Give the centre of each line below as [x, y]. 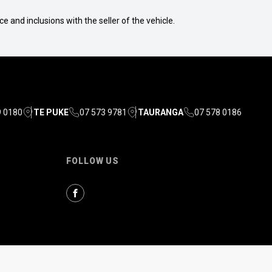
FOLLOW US [93, 161]
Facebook [101, 198]
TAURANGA [161, 113]
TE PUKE [51, 113]
